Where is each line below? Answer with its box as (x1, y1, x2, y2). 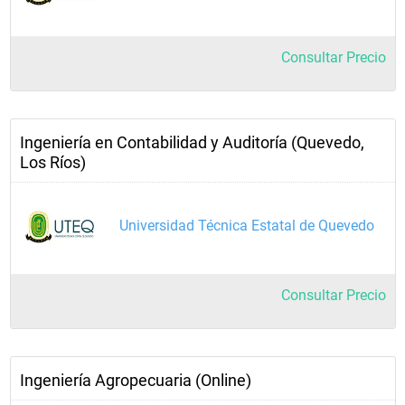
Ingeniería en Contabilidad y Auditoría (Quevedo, (20, 133, 364, 152)
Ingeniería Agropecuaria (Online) (20, 371, 251, 390)
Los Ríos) (20, 153, 86, 172)
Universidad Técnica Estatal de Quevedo (119, 217, 374, 234)
